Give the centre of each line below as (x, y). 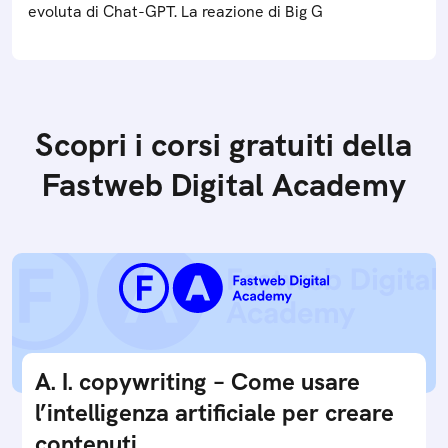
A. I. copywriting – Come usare (197, 381)
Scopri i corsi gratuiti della (224, 145)
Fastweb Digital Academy (224, 185)
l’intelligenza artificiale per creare (214, 412)
